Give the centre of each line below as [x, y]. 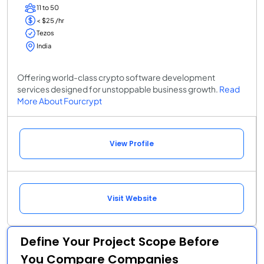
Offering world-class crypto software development [116, 77]
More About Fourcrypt [60, 100]
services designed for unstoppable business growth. [118, 89]
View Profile [132, 143]
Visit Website [132, 198]
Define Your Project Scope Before [120, 241]
